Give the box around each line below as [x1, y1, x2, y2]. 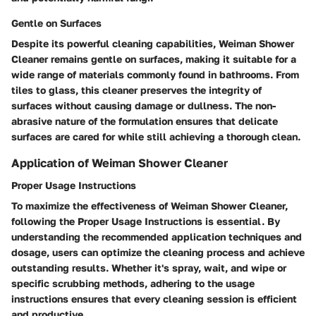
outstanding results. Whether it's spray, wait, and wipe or [11, 262, 286, 274]
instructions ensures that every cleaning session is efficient [11, 293, 297, 305]
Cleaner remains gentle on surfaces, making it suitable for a [11, 52, 296, 65]
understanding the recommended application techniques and [11, 231, 302, 243]
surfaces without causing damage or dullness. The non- [11, 99, 276, 111]
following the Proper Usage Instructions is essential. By [11, 215, 280, 228]
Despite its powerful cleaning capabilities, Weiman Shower [11, 37, 294, 49]
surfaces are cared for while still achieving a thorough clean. [11, 130, 300, 142]
